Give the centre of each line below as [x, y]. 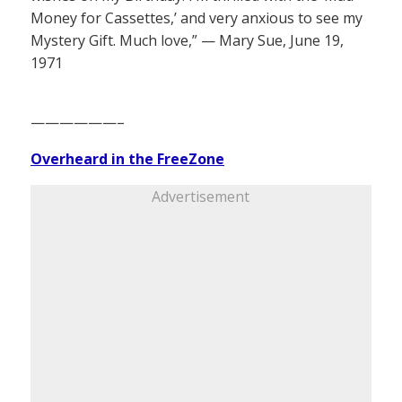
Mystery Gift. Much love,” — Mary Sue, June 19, [187, 40]
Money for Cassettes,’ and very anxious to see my [197, 17]
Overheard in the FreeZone [127, 158]
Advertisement [201, 196]
